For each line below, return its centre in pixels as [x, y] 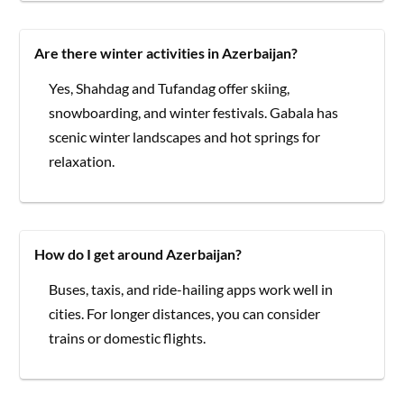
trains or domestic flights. [128, 337]
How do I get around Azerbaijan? [138, 253]
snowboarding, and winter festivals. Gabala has [194, 112]
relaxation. [82, 161]
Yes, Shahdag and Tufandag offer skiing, [170, 87]
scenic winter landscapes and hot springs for [185, 136]
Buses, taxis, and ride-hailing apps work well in [191, 289]
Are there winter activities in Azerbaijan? [166, 52]
